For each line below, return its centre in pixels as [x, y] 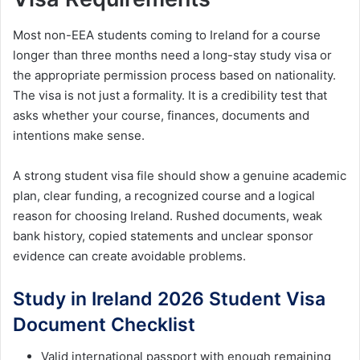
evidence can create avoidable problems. [129, 256]
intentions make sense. [79, 135]
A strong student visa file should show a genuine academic [180, 175]
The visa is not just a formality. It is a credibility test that [170, 95]
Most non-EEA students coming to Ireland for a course [167, 35]
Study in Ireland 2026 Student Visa [169, 299]
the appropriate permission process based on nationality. [174, 75]
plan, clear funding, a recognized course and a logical [164, 195]
